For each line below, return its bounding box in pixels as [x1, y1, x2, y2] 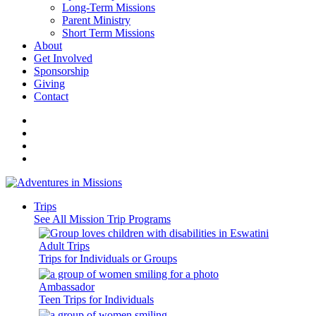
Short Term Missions [62, 27, 154, 39]
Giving [34, 78, 65, 90]
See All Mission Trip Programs [34, 213, 171, 225]
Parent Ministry [62, 14, 130, 26]
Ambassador [39, 281, 95, 293]
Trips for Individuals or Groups [39, 253, 177, 265]
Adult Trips [39, 240, 90, 252]
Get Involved [34, 52, 92, 64]
